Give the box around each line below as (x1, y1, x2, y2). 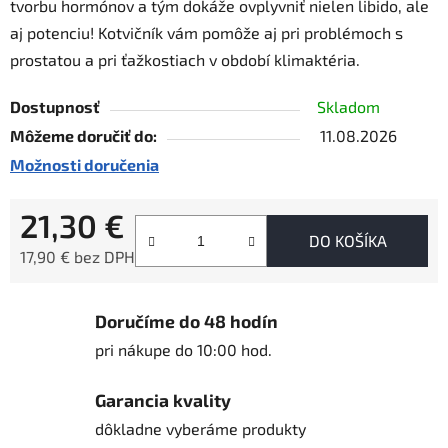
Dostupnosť (10, 97, 100, 117)
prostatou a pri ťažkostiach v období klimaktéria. (10, 50, 360, 70)
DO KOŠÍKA (308, 231, 387, 251)
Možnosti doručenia (10, 155, 159, 175)
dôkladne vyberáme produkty (95, 419, 306, 439)
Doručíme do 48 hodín (95, 310, 278, 333)
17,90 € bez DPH (20, 247, 135, 267)
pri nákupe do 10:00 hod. (95, 340, 272, 360)
